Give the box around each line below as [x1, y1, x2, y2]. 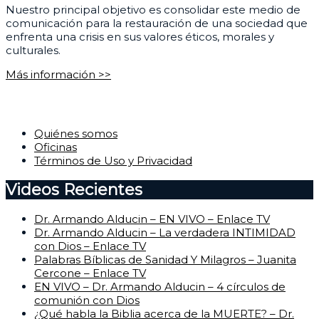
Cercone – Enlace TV [34, 266, 146, 281]
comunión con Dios [34, 293, 140, 308]
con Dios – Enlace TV [34, 239, 146, 253]
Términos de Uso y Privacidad [34, 153, 192, 167]
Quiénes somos [34, 126, 117, 140]
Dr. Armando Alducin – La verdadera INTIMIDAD [34, 226, 296, 240]
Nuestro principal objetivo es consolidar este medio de [6, 3, 300, 17]
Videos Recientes [6, 180, 142, 200]
